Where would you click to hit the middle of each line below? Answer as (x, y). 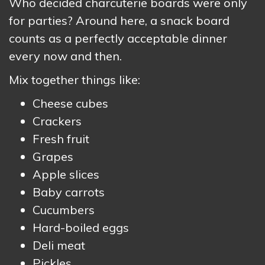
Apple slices (66, 174)
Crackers (57, 121)
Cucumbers (64, 210)
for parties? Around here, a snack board (119, 20)
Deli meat (59, 245)
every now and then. (65, 56)
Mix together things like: (75, 80)
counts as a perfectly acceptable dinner (118, 38)
